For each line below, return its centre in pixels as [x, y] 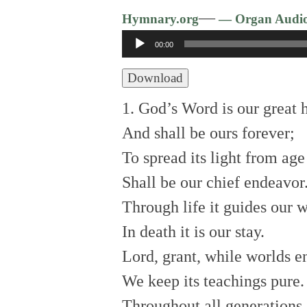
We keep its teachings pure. [213, 281]
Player [143, 66]
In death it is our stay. [193, 231]
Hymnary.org [160, 19]
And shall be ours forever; [208, 133]
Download [155, 77]
